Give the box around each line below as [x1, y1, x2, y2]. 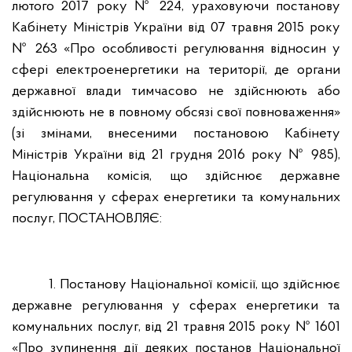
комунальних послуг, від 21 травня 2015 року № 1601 [12, 320, 340, 335]
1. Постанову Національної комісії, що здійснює [49, 277, 340, 292]
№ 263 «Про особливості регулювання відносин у [12, 42, 340, 57]
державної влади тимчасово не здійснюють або [12, 84, 340, 99]
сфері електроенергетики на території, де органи [12, 63, 340, 78]
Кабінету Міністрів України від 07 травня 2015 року [12, 20, 340, 35]
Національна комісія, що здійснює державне [12, 169, 340, 184]
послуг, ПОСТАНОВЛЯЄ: [12, 211, 162, 226]
